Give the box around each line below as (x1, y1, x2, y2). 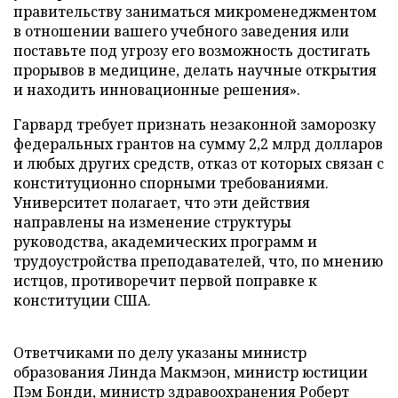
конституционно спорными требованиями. (13, 173, 329, 193)
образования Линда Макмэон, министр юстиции (13, 362, 368, 382)
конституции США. (13, 291, 151, 310)
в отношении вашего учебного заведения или (13, 21, 349, 41)
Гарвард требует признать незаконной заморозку (13, 115, 376, 134)
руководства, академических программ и (13, 232, 317, 251)
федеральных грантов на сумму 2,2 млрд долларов (13, 134, 383, 154)
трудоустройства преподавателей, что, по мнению (13, 251, 383, 271)
